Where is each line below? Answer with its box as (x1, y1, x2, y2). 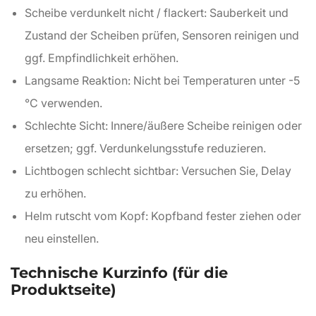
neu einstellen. (25, 231, 99, 245)
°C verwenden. (25, 96, 102, 110)
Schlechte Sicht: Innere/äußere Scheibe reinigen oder (25, 119, 302, 133)
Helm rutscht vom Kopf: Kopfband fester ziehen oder (25, 209, 301, 223)
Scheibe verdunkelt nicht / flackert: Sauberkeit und (25, 6, 288, 20)
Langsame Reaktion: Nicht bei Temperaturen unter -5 (25, 73, 300, 87)
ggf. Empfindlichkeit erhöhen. (25, 51, 178, 65)
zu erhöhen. (25, 186, 86, 200)
